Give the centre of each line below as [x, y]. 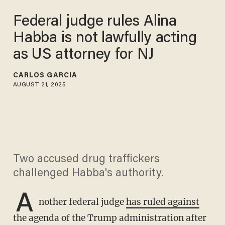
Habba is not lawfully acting [105, 38]
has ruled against [162, 202]
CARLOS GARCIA [45, 76]
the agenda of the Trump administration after [109, 218]
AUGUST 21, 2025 [39, 85]
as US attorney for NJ [83, 55]
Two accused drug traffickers [86, 160]
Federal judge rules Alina [95, 22]
